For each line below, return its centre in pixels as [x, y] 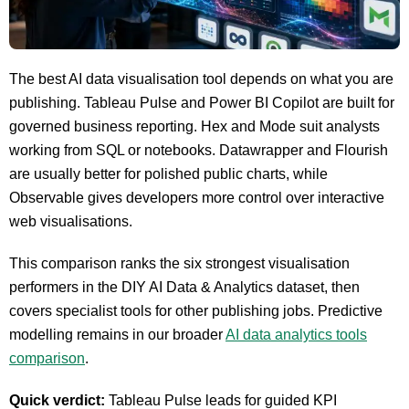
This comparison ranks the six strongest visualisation [179, 263]
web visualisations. [71, 221]
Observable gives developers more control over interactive [197, 198]
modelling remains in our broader [117, 335]
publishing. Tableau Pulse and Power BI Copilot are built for [202, 103]
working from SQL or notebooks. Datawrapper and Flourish [199, 150]
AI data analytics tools [296, 335]
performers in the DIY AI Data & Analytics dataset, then [184, 287]
